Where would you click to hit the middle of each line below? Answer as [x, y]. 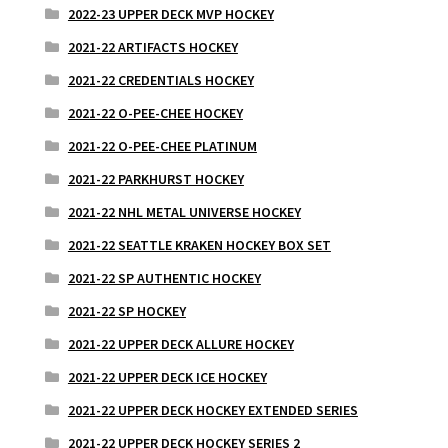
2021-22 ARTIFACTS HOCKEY [152, 46]
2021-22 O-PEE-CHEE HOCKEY [155, 112]
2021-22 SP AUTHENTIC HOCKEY [164, 277]
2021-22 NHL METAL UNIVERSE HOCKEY [184, 211]
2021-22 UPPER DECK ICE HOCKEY [167, 376]
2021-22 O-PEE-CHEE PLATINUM [162, 145]
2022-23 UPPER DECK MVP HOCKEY [170, 13]
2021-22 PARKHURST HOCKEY [155, 178]
